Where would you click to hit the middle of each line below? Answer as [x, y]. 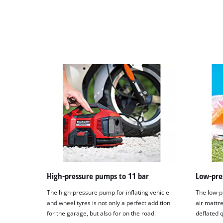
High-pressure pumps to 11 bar [98, 176]
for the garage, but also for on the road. [102, 214]
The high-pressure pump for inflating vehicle [108, 193]
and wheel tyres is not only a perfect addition [109, 203]
